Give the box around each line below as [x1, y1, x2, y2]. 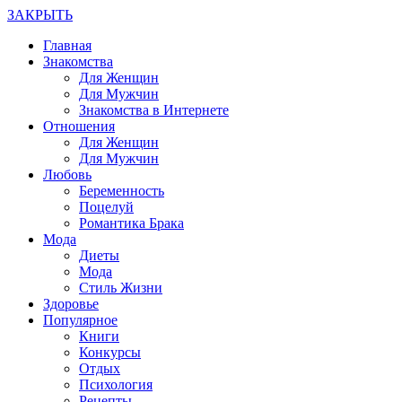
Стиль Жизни [79, 280, 162, 295]
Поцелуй [79, 199, 134, 214]
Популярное [43, 312, 118, 328]
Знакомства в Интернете [79, 102, 229, 118]
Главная [43, 38, 92, 53]
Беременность [79, 183, 164, 198]
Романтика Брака [79, 215, 184, 231]
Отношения [43, 118, 115, 134]
